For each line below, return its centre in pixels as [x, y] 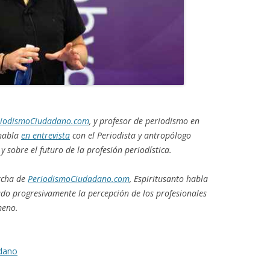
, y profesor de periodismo [139, 121]
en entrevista [46, 135]
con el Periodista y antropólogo [130, 135]
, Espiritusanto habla [169, 179]
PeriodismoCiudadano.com [79, 179]
